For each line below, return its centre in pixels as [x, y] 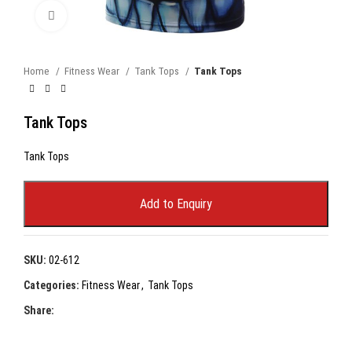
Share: [39, 310]
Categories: [51, 285]
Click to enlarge [101, 16]
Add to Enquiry [176, 203]
